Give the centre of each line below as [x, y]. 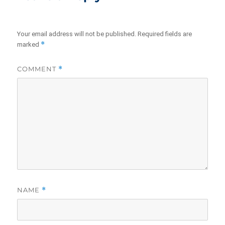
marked [29, 45]
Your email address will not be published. [77, 34]
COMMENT [38, 69]
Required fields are [165, 34]
